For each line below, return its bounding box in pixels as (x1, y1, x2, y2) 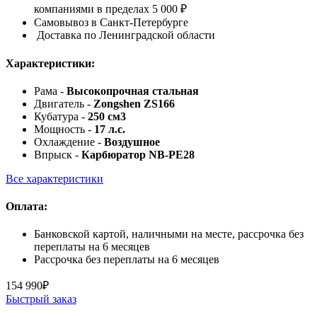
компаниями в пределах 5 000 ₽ (34, 3, 187, 16)
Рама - (34, 84, 67, 97)
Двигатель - (34, 97, 93, 110)
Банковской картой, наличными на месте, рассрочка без (34, 228, 304, 241)
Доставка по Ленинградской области (34, 29, 215, 42)
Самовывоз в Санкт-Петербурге (34, 16, 188, 29)
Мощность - (34, 122, 94, 135)
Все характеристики (6, 172, 103, 185)
